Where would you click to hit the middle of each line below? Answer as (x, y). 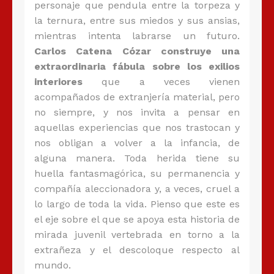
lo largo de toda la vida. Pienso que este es (137, 204)
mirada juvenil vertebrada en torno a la (137, 235)
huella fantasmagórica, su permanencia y (137, 174)
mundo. (53, 265)
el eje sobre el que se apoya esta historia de (137, 220)
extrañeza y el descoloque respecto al (137, 250)
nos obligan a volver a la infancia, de (137, 143)
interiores (58, 82)
